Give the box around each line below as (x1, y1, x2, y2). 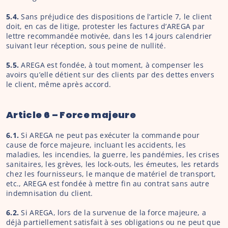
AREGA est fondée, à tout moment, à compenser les (21, 60, 204, 70)
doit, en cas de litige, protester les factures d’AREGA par (6, 21, 205, 31)
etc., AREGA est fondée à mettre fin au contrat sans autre (6, 179, 209, 188)
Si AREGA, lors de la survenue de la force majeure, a (21, 208, 206, 217)
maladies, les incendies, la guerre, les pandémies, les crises (6, 150, 220, 159)
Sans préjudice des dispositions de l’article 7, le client (21, 12, 212, 21)
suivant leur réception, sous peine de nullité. (6, 41, 166, 50)
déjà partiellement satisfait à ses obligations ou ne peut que (6, 217, 221, 227)
